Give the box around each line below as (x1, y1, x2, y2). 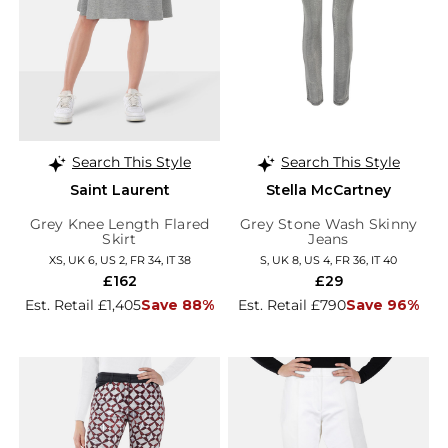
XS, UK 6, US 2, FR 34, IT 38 (48, 253, 191, 268)
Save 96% (346, 296, 419, 315)
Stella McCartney (266, 181, 391, 200)
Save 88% (141, 296, 214, 315)
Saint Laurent (69, 181, 170, 200)
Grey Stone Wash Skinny (239, 215, 418, 234)
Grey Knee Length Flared (29, 215, 210, 234)
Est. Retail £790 (238, 296, 346, 315)
